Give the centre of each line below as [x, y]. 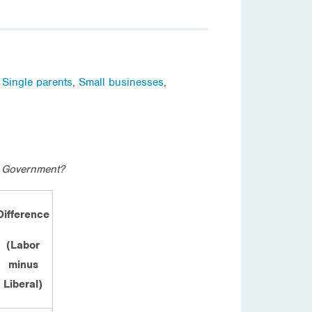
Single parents [37, 82]
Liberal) [23, 284]
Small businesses [121, 82]
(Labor [23, 245]
